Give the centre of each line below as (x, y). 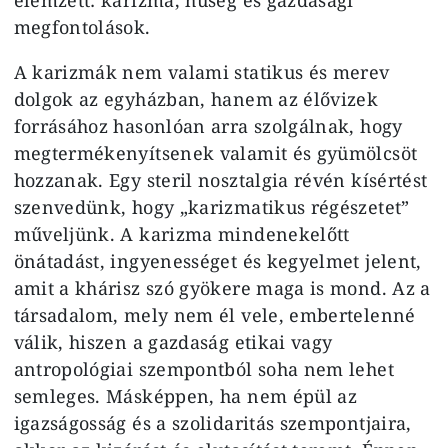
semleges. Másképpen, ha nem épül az (185, 395)
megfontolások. (82, 26)
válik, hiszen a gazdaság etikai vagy (173, 341)
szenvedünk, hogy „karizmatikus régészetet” (211, 206)
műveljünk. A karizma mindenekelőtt (181, 233)
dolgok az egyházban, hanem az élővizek (196, 98)
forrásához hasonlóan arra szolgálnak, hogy (208, 125)
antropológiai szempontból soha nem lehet (203, 368)
